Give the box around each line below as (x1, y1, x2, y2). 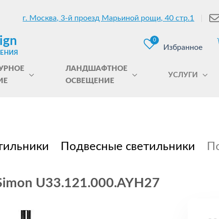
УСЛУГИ (168, 71, 198, 79)
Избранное (163, 44, 202, 51)
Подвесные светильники (61, 141, 195, 153)
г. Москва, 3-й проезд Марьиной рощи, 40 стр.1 (22, 14, 195, 22)
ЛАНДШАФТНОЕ (65, 65, 128, 72)
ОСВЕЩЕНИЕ (65, 77, 114, 85)
